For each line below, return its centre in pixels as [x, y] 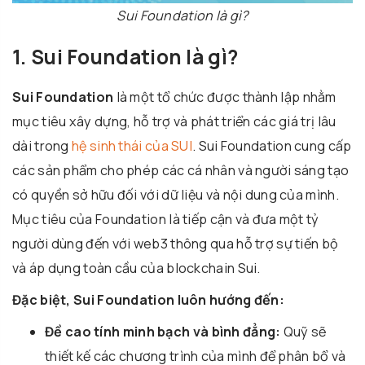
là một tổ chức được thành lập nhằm [225, 97]
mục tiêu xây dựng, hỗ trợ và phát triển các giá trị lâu [174, 121]
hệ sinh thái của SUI [132, 145]
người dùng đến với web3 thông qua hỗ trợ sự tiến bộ [176, 243]
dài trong [42, 145]
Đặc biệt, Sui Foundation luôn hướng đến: [148, 299]
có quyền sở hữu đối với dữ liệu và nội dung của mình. [176, 194]
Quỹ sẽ [305, 331]
